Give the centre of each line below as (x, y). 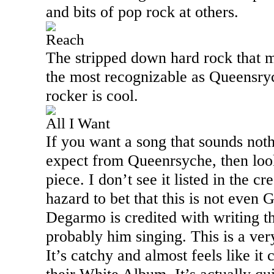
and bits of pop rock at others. (144, 12)
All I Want (78, 123)
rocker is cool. (94, 95)
